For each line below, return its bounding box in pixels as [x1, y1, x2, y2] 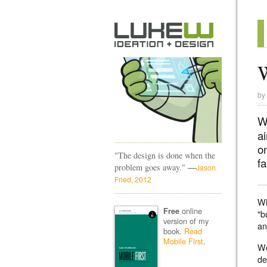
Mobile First [163, 235, 203, 247]
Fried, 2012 [114, 174, 151, 184]
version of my [163, 215, 209, 226]
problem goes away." [114, 162, 188, 173]
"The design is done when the [114, 150, 215, 161]
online [179, 204, 202, 216]
